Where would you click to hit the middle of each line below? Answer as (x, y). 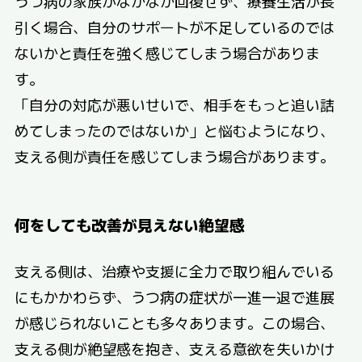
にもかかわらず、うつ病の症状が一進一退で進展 (174, 297)
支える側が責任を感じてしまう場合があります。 (174, 156)
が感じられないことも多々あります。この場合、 (174, 323)
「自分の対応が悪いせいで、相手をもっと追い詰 (174, 104)
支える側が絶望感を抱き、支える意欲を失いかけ (174, 349)
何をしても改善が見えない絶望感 (129, 224)
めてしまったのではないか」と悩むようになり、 (174, 130)
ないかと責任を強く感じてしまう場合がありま (167, 52)
